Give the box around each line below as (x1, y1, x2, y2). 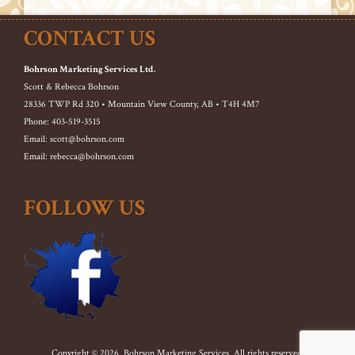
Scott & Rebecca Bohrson (24, 81, 119, 93)
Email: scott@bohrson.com (24, 133, 124, 145)
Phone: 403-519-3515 (24, 116, 101, 128)
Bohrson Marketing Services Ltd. (24, 63, 155, 75)
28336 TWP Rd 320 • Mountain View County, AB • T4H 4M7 (24, 98, 260, 110)
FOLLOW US (24, 193, 145, 223)
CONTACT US (24, 24, 155, 53)
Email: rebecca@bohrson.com (24, 151, 134, 162)
